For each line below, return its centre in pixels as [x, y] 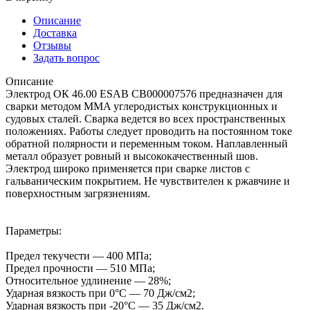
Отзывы [52, 45]
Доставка [55, 33]
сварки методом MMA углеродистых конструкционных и [142, 106]
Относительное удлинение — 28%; [88, 280]
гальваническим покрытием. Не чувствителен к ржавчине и [148, 181]
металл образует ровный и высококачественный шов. [132, 156]
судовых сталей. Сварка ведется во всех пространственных [146, 118]
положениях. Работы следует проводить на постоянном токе [149, 131]
